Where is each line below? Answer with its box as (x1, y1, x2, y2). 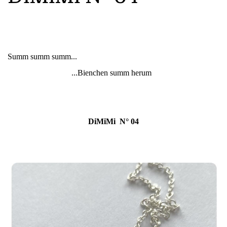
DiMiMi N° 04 (88, 117, 139, 126)
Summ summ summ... (8, 52, 79, 61)
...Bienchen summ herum (71, 68, 156, 77)
